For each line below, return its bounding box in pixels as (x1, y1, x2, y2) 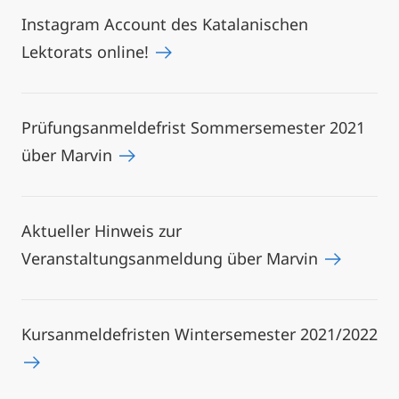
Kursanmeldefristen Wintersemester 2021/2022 (21, 323, 378, 345)
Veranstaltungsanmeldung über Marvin (21, 248, 322, 269)
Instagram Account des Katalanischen (21, 13, 308, 35)
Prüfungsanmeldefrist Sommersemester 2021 (21, 117, 365, 138)
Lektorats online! (21, 41, 153, 62)
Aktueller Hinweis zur (21, 220, 182, 241)
